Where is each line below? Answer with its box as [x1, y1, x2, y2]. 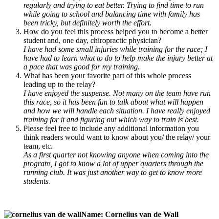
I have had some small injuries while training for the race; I [23, 44, 207, 53]
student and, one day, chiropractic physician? [23, 36, 161, 44]
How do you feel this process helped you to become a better [23, 27, 208, 36]
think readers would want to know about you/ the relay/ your [23, 132, 210, 141]
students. [23, 176, 50, 185]
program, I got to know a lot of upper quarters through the [23, 159, 203, 168]
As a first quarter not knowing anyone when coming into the [23, 150, 209, 159]
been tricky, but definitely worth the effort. [23, 18, 152, 27]
